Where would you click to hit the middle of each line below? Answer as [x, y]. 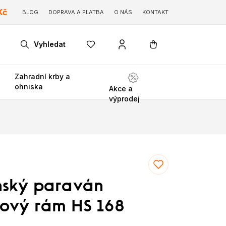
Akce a [121, 89]
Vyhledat [50, 44]
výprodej [125, 99]
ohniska [29, 87]
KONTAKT [155, 12]
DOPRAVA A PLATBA [76, 12]
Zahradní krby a [43, 76]
